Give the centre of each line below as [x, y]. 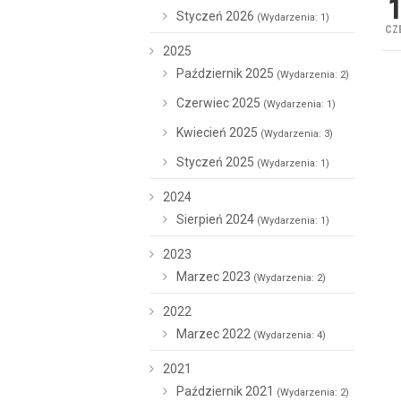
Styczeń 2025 [217, 162]
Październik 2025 [226, 73]
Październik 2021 [226, 391]
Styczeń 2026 [217, 16]
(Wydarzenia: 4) [290, 335]
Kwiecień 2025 [218, 132]
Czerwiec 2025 [220, 103]
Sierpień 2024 [217, 219]
